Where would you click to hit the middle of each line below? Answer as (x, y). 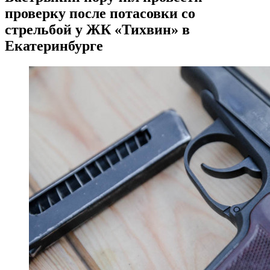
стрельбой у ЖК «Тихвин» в (97, 30)
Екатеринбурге (54, 46)
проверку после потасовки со (100, 14)
